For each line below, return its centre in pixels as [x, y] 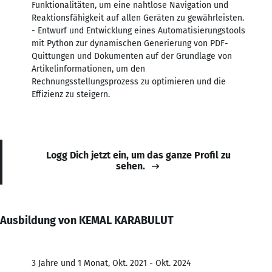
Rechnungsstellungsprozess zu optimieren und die [129, 81]
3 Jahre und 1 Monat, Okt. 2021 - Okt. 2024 [111, 263]
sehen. [131, 166]
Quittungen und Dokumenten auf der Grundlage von [132, 56]
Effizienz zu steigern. [71, 94]
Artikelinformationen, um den [88, 69]
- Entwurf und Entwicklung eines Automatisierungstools [138, 30]
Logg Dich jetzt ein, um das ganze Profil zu [138, 155]
